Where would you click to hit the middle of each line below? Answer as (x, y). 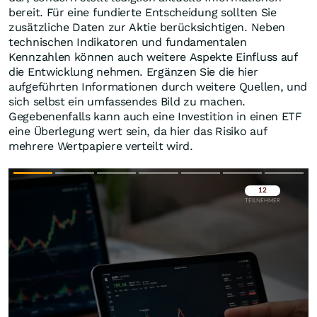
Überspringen (259, 211)
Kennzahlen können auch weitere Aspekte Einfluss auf (153, 57)
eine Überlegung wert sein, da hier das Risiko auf (138, 132)
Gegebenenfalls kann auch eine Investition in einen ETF (155, 117)
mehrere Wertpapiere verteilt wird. (101, 146)
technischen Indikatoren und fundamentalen (128, 42)
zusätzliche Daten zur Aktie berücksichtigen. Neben (147, 28)
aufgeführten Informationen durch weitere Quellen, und (158, 87)
